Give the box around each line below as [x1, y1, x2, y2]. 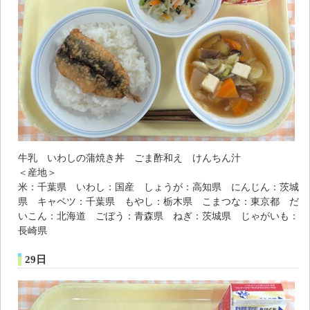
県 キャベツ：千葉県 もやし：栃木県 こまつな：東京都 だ [18, 195, 299, 207]
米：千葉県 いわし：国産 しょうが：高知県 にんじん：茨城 [18, 181, 299, 192]
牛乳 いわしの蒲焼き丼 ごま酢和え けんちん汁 [18, 152, 241, 163]
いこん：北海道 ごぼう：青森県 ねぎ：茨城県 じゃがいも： [18, 210, 299, 221]
